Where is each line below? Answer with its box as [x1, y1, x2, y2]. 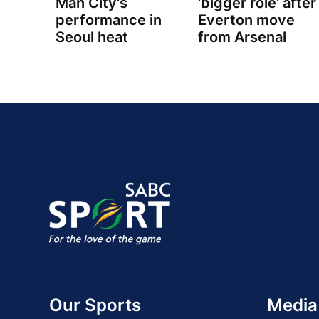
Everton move [197, 11, 295, 29]
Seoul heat [56, 28, 128, 46]
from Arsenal [197, 28, 286, 46]
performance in [56, 11, 162, 29]
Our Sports [49, 295, 141, 315]
